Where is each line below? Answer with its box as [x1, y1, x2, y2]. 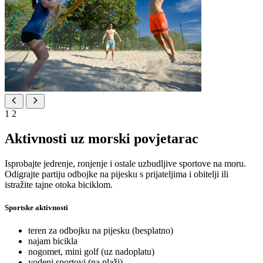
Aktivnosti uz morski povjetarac [5, 130, 198, 146]
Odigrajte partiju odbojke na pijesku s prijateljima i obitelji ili [5, 168, 228, 179]
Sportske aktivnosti [5, 203, 68, 212]
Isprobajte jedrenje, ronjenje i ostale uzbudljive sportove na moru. [5, 158, 246, 168]
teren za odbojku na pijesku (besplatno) [28, 225, 173, 236]
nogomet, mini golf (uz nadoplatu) [28, 247, 154, 257]
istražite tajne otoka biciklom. [5, 179, 113, 190]
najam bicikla [28, 236, 77, 247]
